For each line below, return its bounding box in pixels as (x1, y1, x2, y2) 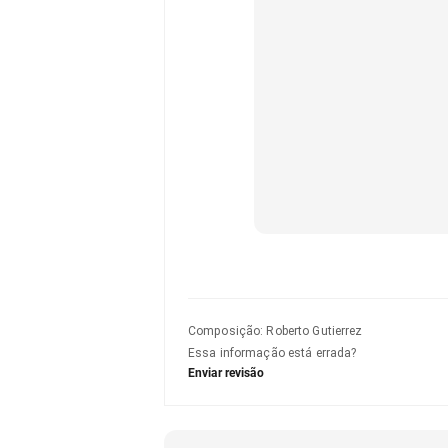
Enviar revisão (188, 366, 264, 380)
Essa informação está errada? (188, 346, 357, 360)
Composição (188, 324, 261, 338)
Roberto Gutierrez (266, 324, 363, 338)
